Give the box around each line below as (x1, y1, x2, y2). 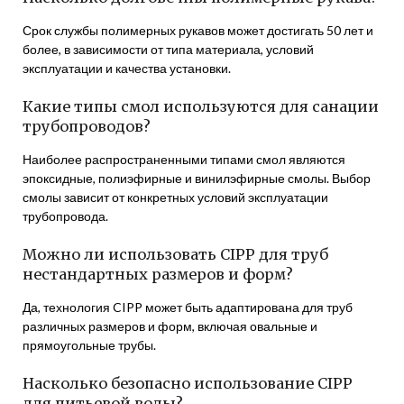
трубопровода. (23, 208, 108, 224)
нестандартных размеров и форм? (23, 265, 293, 283)
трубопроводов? (23, 117, 151, 135)
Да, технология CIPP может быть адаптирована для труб (23, 299, 353, 315)
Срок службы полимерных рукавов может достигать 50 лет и (23, 23, 373, 38)
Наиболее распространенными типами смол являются (23, 151, 345, 167)
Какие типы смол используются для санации (23, 97, 379, 115)
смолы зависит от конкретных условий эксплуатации (23, 189, 328, 205)
